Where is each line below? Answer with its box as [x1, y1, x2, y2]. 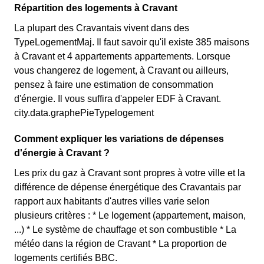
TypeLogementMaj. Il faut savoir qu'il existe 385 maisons [14, 37, 249, 47]
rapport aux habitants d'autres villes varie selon [14, 196, 210, 206]
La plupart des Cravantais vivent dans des [14, 23, 189, 33]
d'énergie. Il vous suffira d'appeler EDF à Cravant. [14, 94, 221, 104]
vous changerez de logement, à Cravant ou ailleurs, [14, 65, 229, 75]
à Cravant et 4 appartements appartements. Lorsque [14, 51, 230, 61]
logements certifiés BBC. [14, 253, 117, 263]
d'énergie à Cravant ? [14, 148, 110, 158]
